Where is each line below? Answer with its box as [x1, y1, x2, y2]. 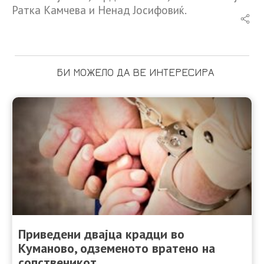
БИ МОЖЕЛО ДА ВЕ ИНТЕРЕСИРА [56, 66, 214, 79]
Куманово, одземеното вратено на [18, 240, 215, 257]
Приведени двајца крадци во [18, 226, 184, 243]
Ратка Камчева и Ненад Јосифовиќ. [12, 3, 187, 18]
